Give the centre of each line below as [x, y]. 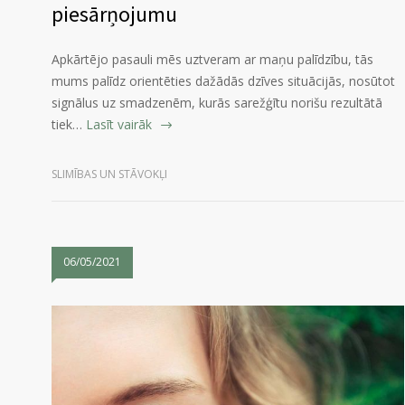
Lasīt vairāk [119, 125]
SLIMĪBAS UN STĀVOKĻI [109, 174]
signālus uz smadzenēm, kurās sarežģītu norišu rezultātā [217, 103]
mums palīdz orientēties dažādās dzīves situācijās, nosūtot [223, 81]
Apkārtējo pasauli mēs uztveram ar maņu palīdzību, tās [212, 60]
